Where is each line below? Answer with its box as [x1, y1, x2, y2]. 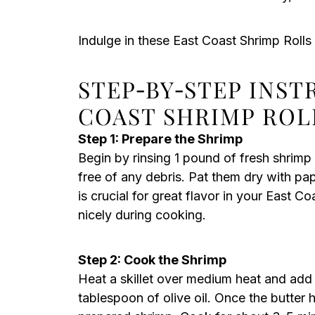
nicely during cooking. [78, 207, 206, 222]
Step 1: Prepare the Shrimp [78, 131, 243, 146]
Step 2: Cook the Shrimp [78, 252, 226, 267]
